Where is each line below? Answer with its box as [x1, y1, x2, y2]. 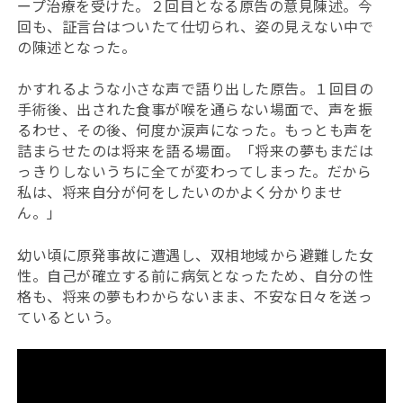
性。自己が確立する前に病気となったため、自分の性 [17, 264, 374, 287]
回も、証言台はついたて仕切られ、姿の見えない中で [17, 15, 374, 38]
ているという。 [17, 306, 121, 328]
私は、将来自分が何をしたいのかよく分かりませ [17, 181, 344, 203]
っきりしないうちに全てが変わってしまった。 [17, 160, 327, 183]
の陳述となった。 [17, 36, 137, 58]
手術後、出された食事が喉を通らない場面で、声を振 [17, 98, 373, 121]
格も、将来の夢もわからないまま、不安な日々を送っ [17, 285, 373, 308]
